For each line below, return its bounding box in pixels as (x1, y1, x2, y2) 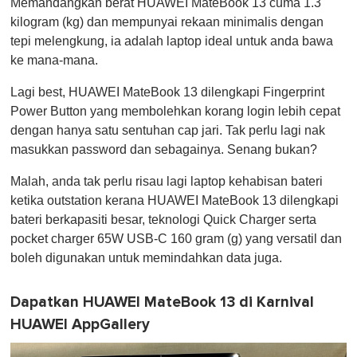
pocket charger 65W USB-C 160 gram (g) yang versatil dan (10, 232, 342, 246)
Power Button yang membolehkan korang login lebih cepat (10, 104, 340, 119)
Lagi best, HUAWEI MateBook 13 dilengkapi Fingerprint (10, 85, 324, 100)
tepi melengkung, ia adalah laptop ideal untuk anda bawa (10, 34, 333, 49)
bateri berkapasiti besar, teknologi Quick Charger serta (10, 213, 316, 227)
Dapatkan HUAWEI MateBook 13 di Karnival (10, 293, 314, 312)
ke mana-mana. (10, 53, 98, 68)
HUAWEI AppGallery (10, 316, 150, 335)
